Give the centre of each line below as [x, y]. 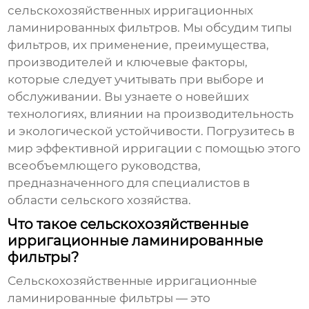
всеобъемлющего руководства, [104, 166]
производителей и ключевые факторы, [128, 62]
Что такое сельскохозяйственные [128, 225]
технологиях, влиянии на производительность [151, 114]
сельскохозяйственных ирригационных [131, 11]
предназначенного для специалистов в [129, 183]
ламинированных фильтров [93, 28]
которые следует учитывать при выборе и [136, 80]
